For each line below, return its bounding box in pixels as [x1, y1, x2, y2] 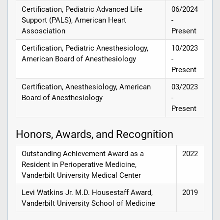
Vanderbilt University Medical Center [22, 171, 141, 180]
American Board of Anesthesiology [22, 54, 137, 63]
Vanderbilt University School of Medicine [22, 199, 156, 208]
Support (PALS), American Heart [22, 15, 127, 25]
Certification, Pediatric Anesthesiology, [22, 43, 149, 53]
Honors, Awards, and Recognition [16, 127, 173, 140]
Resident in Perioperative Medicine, [22, 160, 137, 169]
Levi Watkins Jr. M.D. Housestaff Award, [22, 188, 153, 197]
